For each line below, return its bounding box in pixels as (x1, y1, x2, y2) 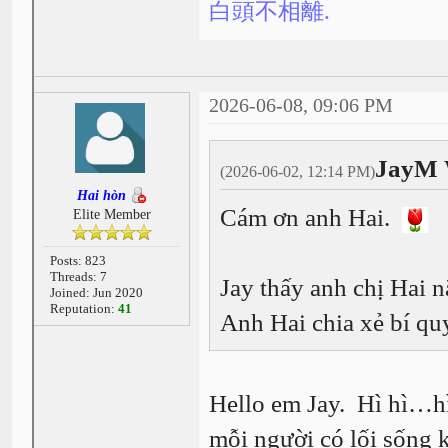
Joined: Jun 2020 (49, 284, 143, 300)
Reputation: (49, 300, 118, 316)
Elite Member (72, 206, 151, 222)
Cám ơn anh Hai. (219, 203, 402, 231)
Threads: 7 (49, 268, 107, 284)
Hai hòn (77, 187, 127, 203)
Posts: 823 (49, 252, 106, 268)
